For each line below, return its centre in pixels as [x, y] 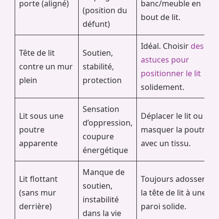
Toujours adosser [173, 179]
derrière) [35, 206]
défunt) [96, 24]
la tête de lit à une [174, 192]
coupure [98, 136]
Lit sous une [41, 116]
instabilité [101, 199]
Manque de [104, 172]
